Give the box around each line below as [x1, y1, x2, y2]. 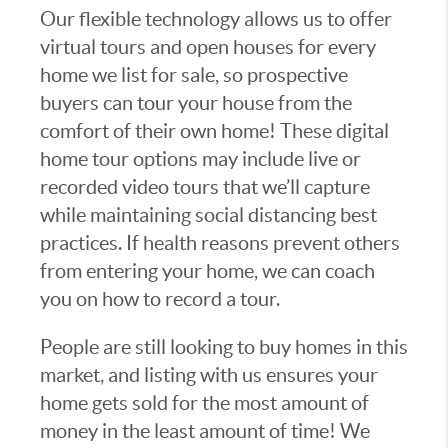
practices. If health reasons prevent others [40, 232, 400, 255]
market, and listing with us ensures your [40, 364, 378, 387]
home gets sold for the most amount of [40, 392, 369, 415]
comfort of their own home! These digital [40, 120, 389, 143]
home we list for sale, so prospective [40, 64, 348, 87]
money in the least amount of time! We [40, 420, 370, 443]
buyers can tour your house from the [40, 92, 352, 115]
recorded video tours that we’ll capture [40, 176, 370, 199]
